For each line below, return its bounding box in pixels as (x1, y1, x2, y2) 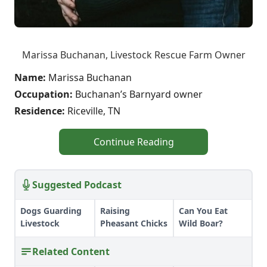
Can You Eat (179, 204, 228, 216)
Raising (100, 204, 130, 216)
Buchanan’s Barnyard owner (75, 87, 203, 101)
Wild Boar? (179, 217, 223, 229)
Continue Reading (93, 135, 174, 148)
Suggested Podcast (32, 178, 122, 191)
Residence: (14, 104, 67, 117)
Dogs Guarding (20, 204, 82, 216)
